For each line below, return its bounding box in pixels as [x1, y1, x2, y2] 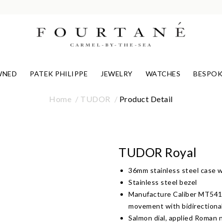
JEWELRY [101, 69, 133, 78]
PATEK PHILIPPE [30, 69, 88, 78]
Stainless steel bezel [128, 177, 197, 186]
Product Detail [119, 94, 173, 104]
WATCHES [145, 69, 181, 78]
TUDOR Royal [118, 144, 197, 160]
